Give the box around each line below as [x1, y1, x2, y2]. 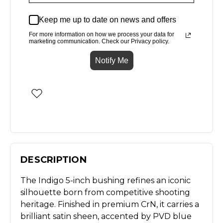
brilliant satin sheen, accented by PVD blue [20, 211, 192, 221]
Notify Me [95, 56, 128, 65]
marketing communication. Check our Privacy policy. [29, 37, 169, 45]
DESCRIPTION [20, 154, 87, 165]
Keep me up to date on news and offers [39, 15, 176, 24]
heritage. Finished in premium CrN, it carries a [20, 199, 199, 209]
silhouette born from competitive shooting [20, 187, 190, 197]
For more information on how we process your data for [29, 30, 174, 38]
